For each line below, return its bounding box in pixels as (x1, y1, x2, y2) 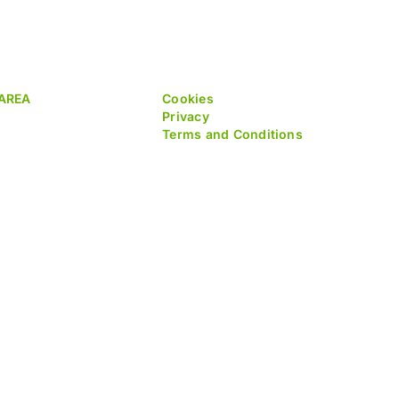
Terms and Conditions (162, 126, 303, 142)
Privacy (162, 108, 209, 124)
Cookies (162, 90, 214, 106)
